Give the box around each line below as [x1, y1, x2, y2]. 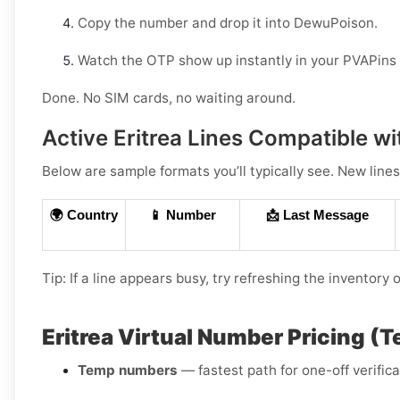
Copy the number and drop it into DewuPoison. [78, 14, 378, 32]
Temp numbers [78, 362, 178, 379]
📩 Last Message [266, 208, 369, 223]
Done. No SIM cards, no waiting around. [42, 89, 296, 107]
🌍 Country [50, 208, 118, 223]
